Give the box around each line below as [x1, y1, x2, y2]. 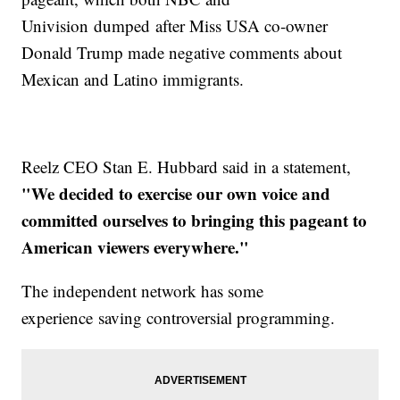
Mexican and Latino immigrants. [21, 68, 245, 91]
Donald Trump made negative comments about [21, 41, 343, 64]
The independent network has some [21, 279, 264, 303]
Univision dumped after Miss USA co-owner [21, 14, 329, 37]
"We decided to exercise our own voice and [21, 181, 331, 206]
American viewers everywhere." [21, 235, 250, 260]
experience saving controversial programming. [21, 306, 336, 329]
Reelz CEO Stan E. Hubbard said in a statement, [21, 155, 352, 179]
